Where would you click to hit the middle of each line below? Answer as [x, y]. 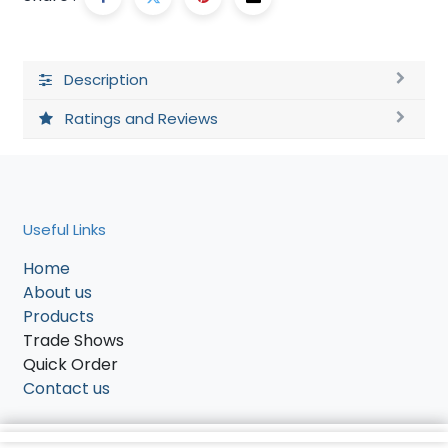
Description [106, 79]
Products [58, 316]
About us [57, 292]
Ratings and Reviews [141, 118]
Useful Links [64, 229]
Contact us [66, 388]
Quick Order [70, 364]
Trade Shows [73, 340]
